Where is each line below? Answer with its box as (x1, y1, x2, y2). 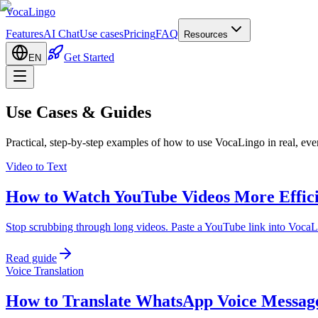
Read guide (6, 251, 57, 264)
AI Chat (43, 28, 79, 40)
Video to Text (6, 160, 67, 172)
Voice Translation (6, 264, 84, 277)
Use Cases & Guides (6, 102, 151, 121)
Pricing (124, 28, 155, 40)
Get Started (64, 51, 114, 63)
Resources (184, 29, 228, 40)
